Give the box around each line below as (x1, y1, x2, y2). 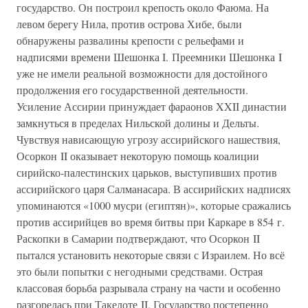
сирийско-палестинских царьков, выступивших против (16, 165, 277, 179)
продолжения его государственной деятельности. (16, 82, 248, 97)
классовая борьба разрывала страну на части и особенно (16, 280, 280, 295)
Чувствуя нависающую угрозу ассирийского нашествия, (16, 132, 280, 146)
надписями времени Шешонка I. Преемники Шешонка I (16, 49, 282, 64)
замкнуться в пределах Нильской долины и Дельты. (16, 115, 259, 130)
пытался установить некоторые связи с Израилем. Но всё (16, 247, 285, 262)
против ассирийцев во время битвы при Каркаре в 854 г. (16, 214, 285, 229)
